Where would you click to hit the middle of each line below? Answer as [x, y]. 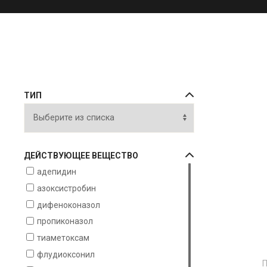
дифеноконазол [69, 205]
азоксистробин [66, 188]
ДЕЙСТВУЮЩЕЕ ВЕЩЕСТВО [81, 156]
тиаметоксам [63, 237]
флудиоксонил [66, 254]
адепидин [57, 171]
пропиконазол [65, 221]
